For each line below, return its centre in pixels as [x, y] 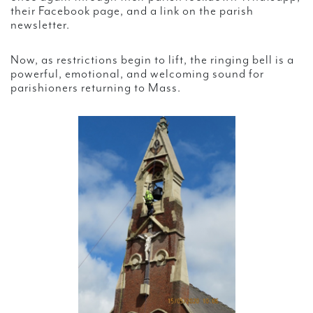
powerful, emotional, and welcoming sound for [137, 74]
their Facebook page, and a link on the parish [132, 12]
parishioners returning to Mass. [96, 88]
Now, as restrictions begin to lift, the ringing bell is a [152, 60]
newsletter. [40, 26]
